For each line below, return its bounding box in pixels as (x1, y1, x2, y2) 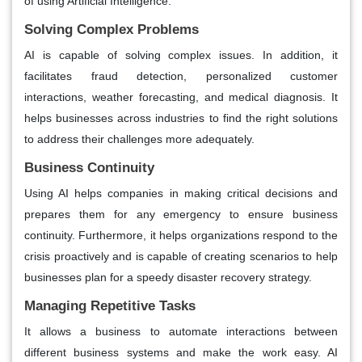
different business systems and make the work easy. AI (24, 346, 338, 360)
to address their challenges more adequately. (24, 133, 255, 146)
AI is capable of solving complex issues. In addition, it (24, 48, 338, 62)
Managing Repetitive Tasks (24, 298, 196, 314)
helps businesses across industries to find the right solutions (24, 112, 338, 125)
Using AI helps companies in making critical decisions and (24, 187, 338, 200)
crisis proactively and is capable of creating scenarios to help (24, 250, 338, 263)
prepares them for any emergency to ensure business (24, 208, 338, 221)
